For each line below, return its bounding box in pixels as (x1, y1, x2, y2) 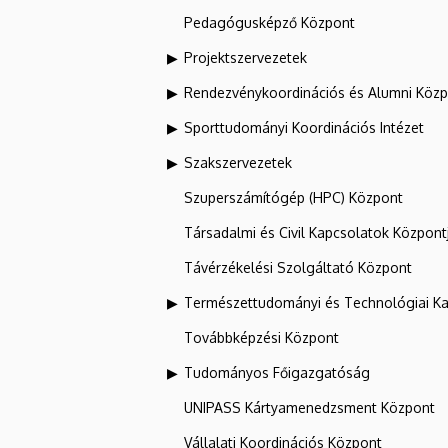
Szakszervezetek (184, 154, 292, 171)
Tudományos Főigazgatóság (184, 364, 370, 381)
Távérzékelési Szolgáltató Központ (184, 259, 412, 276)
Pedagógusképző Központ (184, 14, 355, 31)
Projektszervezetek (184, 49, 307, 66)
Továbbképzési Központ (184, 329, 339, 346)
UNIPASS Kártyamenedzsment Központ (184, 399, 435, 416)
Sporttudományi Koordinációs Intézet (184, 119, 424, 136)
